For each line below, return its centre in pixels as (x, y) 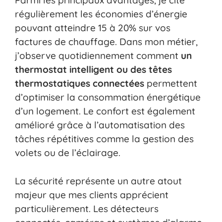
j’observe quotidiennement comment (98, 56)
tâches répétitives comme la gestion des (104, 139)
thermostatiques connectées (80, 83)
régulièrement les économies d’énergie (101, 14)
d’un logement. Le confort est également (105, 111)
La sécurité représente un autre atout (98, 181)
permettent (171, 83)
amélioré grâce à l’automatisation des (100, 125)
